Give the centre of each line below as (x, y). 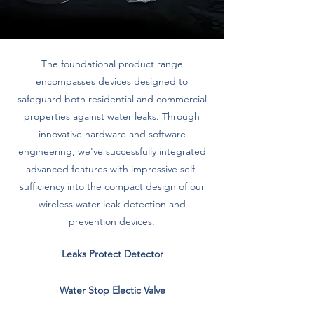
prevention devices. (112, 221)
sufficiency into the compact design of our (112, 186)
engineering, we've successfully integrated (112, 151)
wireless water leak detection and (112, 204)
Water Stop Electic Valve (112, 290)
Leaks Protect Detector (112, 254)
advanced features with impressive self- (112, 169)
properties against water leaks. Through (112, 116)
